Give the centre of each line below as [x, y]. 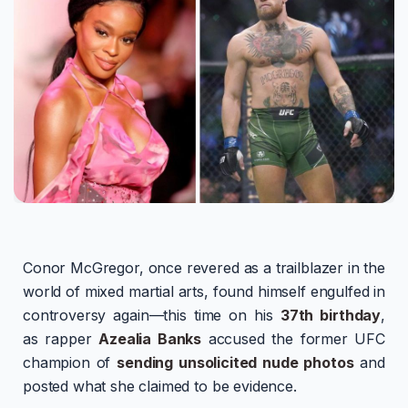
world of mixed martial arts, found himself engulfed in [204, 292]
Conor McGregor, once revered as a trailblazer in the [204, 268]
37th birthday [331, 316]
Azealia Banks [150, 339]
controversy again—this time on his [152, 316]
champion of [70, 363]
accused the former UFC [293, 339]
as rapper [61, 339]
